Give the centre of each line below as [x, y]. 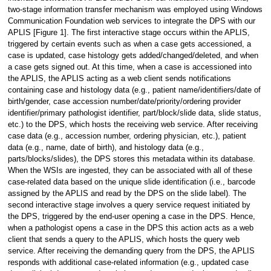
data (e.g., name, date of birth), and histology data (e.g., [106, 147]
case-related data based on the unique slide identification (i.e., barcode [131, 182]
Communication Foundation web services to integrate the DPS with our [131, 21]
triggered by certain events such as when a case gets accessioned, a [129, 44]
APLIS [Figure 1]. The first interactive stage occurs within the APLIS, [129, 32]
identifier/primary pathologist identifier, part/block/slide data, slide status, [134, 113]
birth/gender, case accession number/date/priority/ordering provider [124, 101]
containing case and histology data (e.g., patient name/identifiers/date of [134, 90]
